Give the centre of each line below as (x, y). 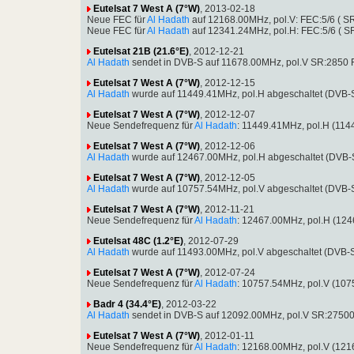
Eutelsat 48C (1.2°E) (138, 241)
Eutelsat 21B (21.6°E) (141, 51)
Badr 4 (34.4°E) (127, 304)
